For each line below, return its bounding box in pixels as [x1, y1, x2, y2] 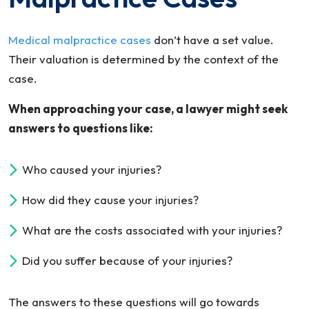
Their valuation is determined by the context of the [8, 52, 279, 66]
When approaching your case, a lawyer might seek [8, 101, 288, 116]
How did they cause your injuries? [22, 192, 199, 207]
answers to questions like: [8, 121, 153, 135]
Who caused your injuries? [22, 162, 161, 177]
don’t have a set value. [151, 32, 274, 47]
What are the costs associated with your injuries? [22, 223, 282, 237]
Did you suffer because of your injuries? [22, 253, 232, 268]
